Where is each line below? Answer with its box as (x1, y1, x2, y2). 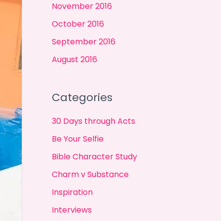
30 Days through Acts (51, 115, 135, 127)
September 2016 (51, 36, 115, 47)
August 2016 (51, 53, 97, 65)
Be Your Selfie (51, 133, 104, 145)
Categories (51, 90, 112, 106)
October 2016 (51, 18, 104, 30)
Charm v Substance (51, 168, 129, 180)
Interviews (51, 204, 92, 216)
